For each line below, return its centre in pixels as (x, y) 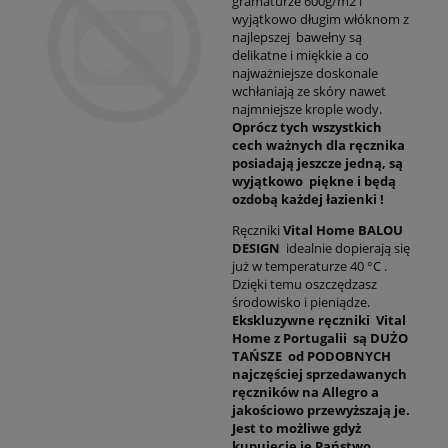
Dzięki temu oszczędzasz (304, 283)
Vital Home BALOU (343, 229)
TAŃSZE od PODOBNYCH (311, 355)
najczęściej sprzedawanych (319, 373)
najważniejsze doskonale (305, 72)
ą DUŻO (383, 337)
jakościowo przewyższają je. (321, 409)
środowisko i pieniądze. (302, 301)
